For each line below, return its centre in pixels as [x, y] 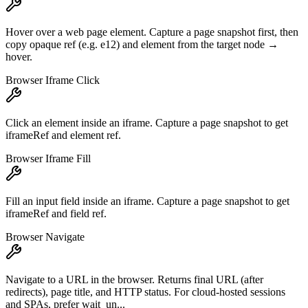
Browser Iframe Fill [48, 159]
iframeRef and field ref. [56, 214]
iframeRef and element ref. [63, 135]
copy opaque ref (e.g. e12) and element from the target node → [142, 45]
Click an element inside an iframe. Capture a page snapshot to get [147, 123]
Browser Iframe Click [53, 80]
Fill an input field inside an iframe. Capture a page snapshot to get [147, 201]
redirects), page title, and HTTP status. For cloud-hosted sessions [145, 292]
